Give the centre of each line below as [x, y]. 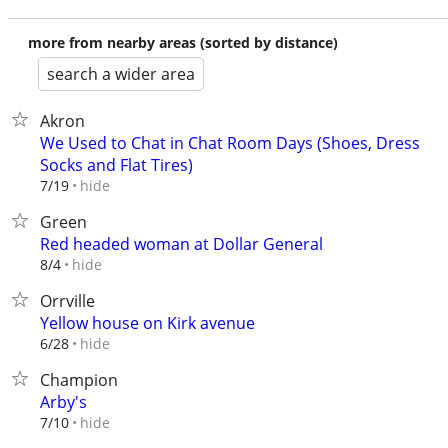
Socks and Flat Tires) [116, 165]
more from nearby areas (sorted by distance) [183, 42]
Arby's [63, 402]
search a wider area [121, 74]
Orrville [67, 301]
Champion [79, 380]
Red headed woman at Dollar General [181, 244]
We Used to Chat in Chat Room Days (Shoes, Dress [230, 143]
